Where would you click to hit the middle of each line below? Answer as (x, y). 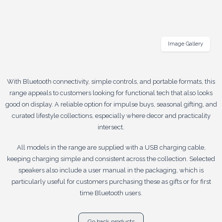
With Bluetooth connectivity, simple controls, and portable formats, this (111, 81)
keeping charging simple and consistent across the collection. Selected (111, 159)
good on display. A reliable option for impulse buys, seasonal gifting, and (111, 104)
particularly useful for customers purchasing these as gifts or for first (111, 181)
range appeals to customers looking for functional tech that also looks (111, 93)
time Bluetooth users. (111, 193)
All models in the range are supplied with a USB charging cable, (111, 147)
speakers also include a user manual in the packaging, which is (111, 170)
